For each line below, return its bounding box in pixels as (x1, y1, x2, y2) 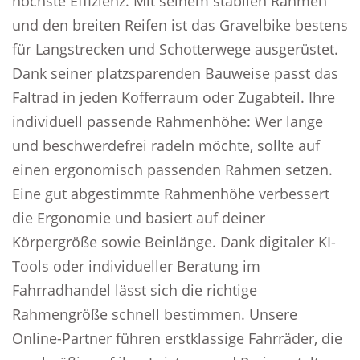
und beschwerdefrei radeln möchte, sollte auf (12, 136, 320, 155)
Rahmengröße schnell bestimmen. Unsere (12, 305, 297, 324)
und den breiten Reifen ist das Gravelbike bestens (12, 15, 348, 35)
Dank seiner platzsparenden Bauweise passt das (12, 63, 338, 83)
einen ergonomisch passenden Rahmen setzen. (12, 160, 333, 179)
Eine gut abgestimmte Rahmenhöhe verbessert (12, 184, 329, 203)
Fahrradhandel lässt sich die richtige (12, 280, 257, 300)
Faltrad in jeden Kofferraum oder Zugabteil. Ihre (12, 88, 335, 107)
